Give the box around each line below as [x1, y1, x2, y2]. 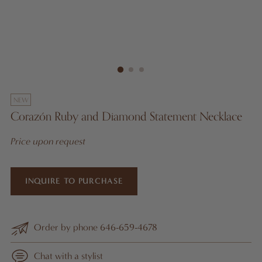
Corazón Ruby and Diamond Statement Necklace [11, 107, 242, 127]
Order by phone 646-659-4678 [34, 222, 157, 233]
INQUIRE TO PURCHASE [25, 176, 123, 187]
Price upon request [11, 136, 85, 147]
